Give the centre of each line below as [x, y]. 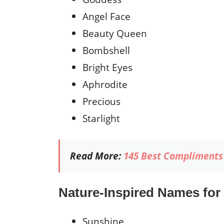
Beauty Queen [116, 33]
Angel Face [108, 16]
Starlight [101, 118]
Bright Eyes [107, 67]
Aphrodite [105, 84]
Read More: [97, 155]
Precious [101, 101]
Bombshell [106, 50]
